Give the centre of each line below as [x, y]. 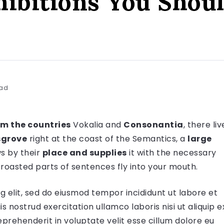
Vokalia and [97, 124]
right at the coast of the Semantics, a [107, 138]
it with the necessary [171, 152]
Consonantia [153, 124]
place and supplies [84, 152]
